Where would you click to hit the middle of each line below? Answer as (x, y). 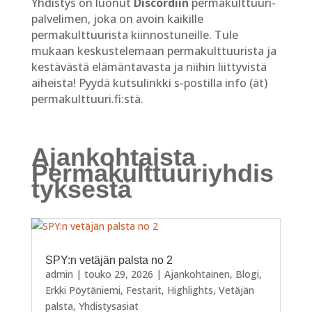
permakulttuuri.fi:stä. (87, 99)
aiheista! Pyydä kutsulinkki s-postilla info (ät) (149, 83)
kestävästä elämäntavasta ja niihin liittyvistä (149, 67)
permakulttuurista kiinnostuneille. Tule (134, 35)
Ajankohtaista (113, 157)
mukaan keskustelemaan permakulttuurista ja (154, 51)
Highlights (190, 290)
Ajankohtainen (197, 274)
